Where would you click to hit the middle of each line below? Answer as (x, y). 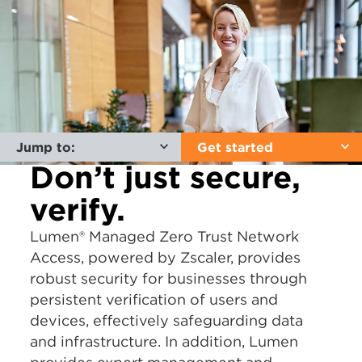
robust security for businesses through (169, 279)
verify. (78, 210)
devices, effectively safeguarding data (167, 321)
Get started (235, 147)
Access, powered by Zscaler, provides (166, 258)
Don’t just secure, (166, 178)
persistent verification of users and (154, 300)
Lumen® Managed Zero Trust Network (165, 237)
